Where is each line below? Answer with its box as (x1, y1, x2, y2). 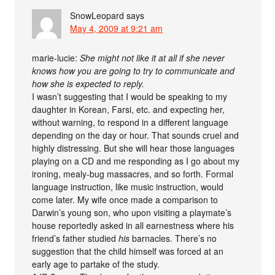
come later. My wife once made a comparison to (32, 193, 219, 206)
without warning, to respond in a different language (32, 115, 229, 128)
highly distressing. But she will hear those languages (32, 141, 235, 154)
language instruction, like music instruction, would (32, 180, 224, 193)
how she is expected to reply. (32, 77, 145, 90)
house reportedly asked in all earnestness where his (32, 219, 234, 231)
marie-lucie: (32, 51, 80, 64)
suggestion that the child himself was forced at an (32, 244, 224, 257)
